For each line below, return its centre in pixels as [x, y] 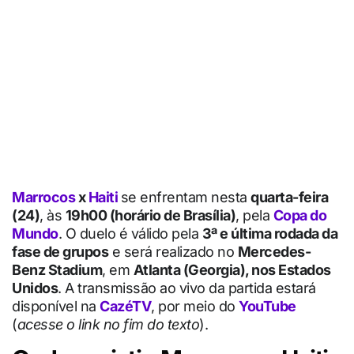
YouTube [267, 306]
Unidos [35, 288]
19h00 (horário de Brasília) [150, 215]
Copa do [299, 215]
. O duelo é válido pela [130, 233]
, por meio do [195, 306]
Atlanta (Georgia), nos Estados [232, 269]
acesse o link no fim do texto [108, 324]
